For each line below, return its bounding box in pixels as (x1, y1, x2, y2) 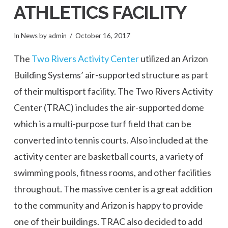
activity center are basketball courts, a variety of (13, 151, 204, 162)
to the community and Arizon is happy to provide (13, 199, 203, 211)
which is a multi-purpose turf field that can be (13, 118, 191, 130)
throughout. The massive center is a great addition (13, 183, 213, 195)
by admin (37, 31, 67, 40)
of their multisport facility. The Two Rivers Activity (13, 85, 213, 97)
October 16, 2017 (75, 31, 130, 40)
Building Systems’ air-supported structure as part (13, 69, 208, 81)
